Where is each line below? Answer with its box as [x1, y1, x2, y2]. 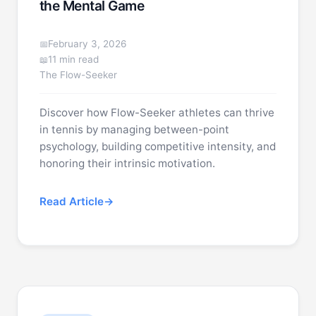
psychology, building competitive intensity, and [39, 140, 276, 153]
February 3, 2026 [47, 38, 126, 49]
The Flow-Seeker [39, 69, 117, 80]
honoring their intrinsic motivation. [39, 157, 215, 170]
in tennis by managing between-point [39, 123, 229, 136]
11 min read [47, 54, 99, 65]
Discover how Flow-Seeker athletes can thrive [39, 106, 274, 119]
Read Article [39, 195, 104, 208]
